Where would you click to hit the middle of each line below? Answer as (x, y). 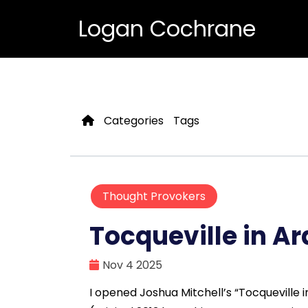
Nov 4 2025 (132, 265)
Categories (134, 121)
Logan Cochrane (167, 29)
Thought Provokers (154, 197)
